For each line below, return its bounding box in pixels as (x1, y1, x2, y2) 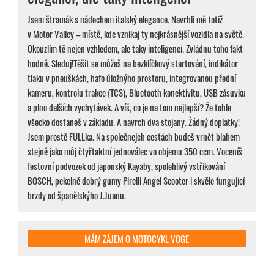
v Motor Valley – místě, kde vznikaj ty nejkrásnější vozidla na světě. (28, 27, 244, 41)
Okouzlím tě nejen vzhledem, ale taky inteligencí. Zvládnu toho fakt (28, 42, 243, 56)
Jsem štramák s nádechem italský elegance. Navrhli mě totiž (28, 12, 223, 26)
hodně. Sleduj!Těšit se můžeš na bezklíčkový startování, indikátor (28, 56, 238, 70)
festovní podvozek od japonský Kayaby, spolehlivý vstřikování (28, 159, 225, 173)
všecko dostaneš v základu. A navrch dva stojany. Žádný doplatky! (28, 115, 240, 129)
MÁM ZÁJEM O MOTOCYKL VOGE (84, 232, 190, 246)
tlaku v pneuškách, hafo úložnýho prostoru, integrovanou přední (28, 71, 236, 85)
